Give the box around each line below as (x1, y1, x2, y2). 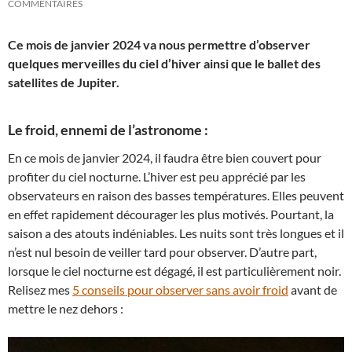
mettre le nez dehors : (8, 301, 123, 316)
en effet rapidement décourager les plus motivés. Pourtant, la (8, 207, 334, 222)
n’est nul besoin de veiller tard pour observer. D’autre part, (8, 244, 317, 259)
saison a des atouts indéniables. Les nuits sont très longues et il (8, 225, 344, 240)
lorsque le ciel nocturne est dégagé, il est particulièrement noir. (8, 263, 341, 278)
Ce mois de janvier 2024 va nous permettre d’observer (8, 37, 310, 52)
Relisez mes (8, 282, 72, 297)
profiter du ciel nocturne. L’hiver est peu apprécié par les (8, 169, 306, 184)
